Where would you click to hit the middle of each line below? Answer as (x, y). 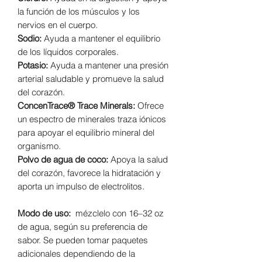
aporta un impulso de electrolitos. (81, 186)
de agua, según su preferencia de (82, 227)
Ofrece (149, 106)
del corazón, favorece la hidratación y (89, 173)
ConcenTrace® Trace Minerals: (76, 106)
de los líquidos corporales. (68, 52)
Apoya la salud (139, 159)
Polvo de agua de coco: (64, 159)
